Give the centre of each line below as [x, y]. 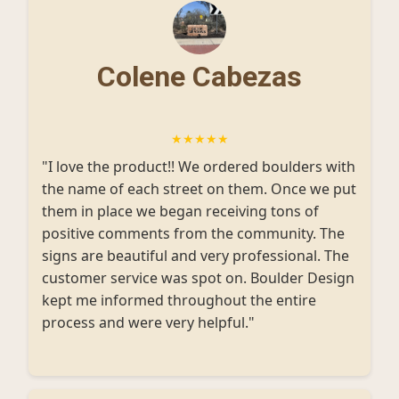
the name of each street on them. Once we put [199, 189]
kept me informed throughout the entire [179, 300]
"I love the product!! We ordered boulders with [199, 167]
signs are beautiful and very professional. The [195, 256]
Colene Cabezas [199, 77]
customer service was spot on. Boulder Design [198, 278]
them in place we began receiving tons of [180, 211]
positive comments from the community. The [193, 233]
